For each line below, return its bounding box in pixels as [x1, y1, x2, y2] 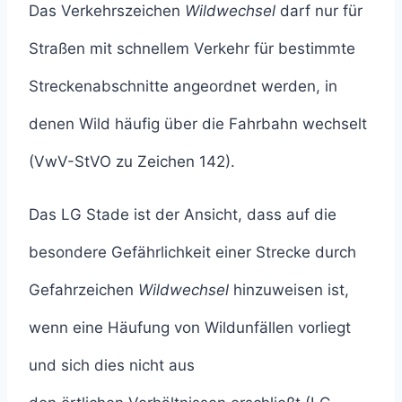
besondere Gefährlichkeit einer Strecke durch [29, 243, 356, 262]
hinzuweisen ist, [229, 281, 349, 300]
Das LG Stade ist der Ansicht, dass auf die [29, 205, 336, 224]
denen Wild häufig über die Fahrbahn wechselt [29, 115, 367, 134]
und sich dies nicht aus [29, 356, 195, 375]
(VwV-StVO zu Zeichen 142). [29, 153, 235, 171]
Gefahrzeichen [29, 281, 138, 300]
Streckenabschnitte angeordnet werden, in [29, 77, 337, 96]
